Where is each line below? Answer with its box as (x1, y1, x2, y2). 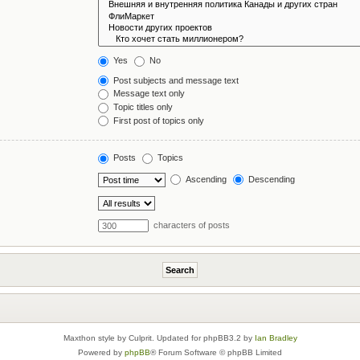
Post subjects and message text (111, 75, 239, 85)
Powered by (78, 347, 125, 357)
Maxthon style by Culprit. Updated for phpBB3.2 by (63, 333, 255, 342)
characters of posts (151, 219, 231, 230)
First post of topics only (111, 115, 205, 125)
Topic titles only (111, 102, 174, 112)
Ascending (183, 174, 227, 184)
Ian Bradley (254, 333, 297, 342)
